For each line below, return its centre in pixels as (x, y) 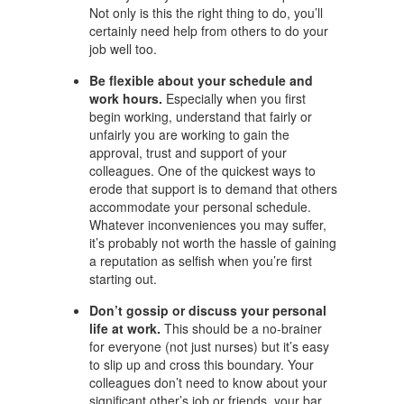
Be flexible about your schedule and (201, 80)
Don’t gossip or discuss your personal (208, 310)
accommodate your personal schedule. (200, 207)
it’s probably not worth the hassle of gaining (213, 243)
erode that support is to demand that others (213, 188)
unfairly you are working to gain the (189, 134)
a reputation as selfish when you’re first (201, 261)
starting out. (123, 279)
